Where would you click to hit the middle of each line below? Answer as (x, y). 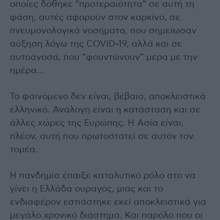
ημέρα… (27, 71)
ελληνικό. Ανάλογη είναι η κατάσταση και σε (105, 110)
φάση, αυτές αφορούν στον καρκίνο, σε (95, 18)
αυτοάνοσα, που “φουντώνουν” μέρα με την (104, 58)
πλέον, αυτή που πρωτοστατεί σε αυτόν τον (102, 137)
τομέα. (24, 150)
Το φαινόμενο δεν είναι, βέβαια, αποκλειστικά (108, 97)
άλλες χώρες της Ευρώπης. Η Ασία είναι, (97, 124)
